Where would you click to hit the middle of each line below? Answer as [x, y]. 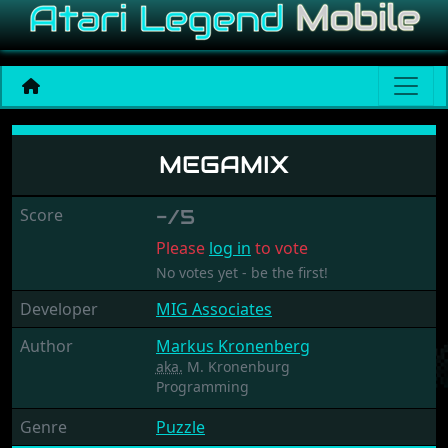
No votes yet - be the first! [241, 272]
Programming [202, 386]
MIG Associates [213, 309]
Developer [59, 309]
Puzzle [180, 427]
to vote [279, 248]
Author [46, 346]
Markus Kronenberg [232, 346]
